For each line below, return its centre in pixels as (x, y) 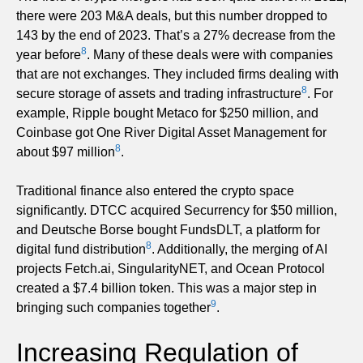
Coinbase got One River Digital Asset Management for (171, 132)
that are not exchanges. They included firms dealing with (177, 74)
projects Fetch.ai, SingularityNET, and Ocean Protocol (171, 268)
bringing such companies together (113, 307)
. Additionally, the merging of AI (239, 249)
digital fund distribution (81, 249)
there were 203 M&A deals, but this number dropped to (172, 15)
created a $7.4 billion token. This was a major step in (167, 288)
